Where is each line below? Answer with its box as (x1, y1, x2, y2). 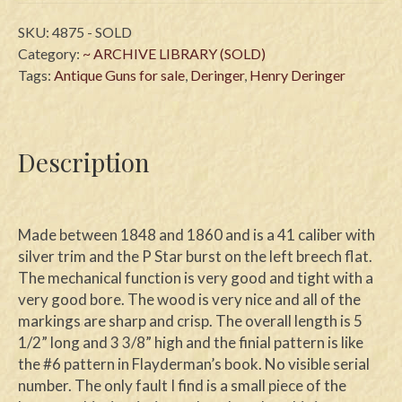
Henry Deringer (249, 66, 345, 83)
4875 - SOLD (52, 22, 132, 40)
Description (18, 144, 150, 179)
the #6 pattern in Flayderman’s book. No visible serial (18, 354, 370, 374)
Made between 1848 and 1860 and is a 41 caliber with (18, 225, 375, 245)
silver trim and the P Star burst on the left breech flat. (18, 247, 372, 267)
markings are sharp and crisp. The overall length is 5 (18, 311, 363, 331)
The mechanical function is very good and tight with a (18, 268, 373, 288)
